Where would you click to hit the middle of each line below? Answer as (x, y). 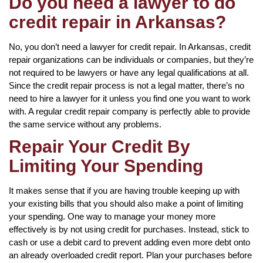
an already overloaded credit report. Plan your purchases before (130, 255)
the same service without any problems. (85, 124)
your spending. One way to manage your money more (112, 216)
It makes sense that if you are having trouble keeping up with (124, 190)
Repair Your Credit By (100, 146)
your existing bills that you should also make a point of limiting (126, 203)
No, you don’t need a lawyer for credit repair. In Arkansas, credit (130, 46)
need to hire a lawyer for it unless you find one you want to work (130, 98)
